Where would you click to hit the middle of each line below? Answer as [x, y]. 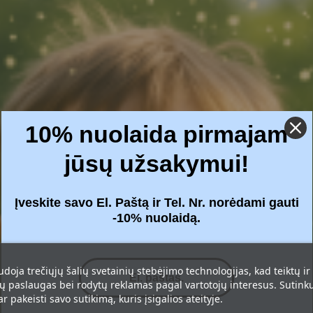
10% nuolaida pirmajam [156, 134]
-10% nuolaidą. [156, 218]
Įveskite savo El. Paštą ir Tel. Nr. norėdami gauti [156, 203]
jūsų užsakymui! [156, 163]
